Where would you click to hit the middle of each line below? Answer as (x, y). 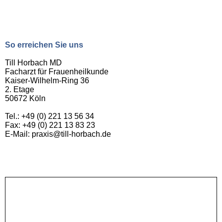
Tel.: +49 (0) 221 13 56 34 (50, 116)
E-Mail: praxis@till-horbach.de (58, 134)
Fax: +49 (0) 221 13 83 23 (50, 125)
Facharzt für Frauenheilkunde (57, 72)
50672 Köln (25, 99)
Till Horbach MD (33, 63)
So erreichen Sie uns (44, 45)
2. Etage (20, 90)
